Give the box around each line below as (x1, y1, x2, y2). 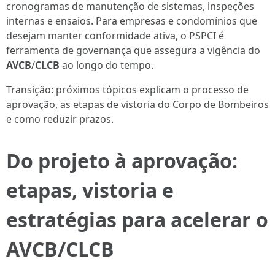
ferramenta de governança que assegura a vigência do (6, 44, 260, 57)
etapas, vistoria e (6, 177, 174, 203)
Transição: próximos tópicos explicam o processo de (6, 83, 249, 96)
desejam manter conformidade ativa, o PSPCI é (6, 29, 224, 42)
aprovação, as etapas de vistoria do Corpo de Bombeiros (6, 98, 269, 111)
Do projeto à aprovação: (6, 147, 238, 174)
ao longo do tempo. (60, 58, 153, 72)
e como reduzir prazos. (6, 112, 114, 126)
